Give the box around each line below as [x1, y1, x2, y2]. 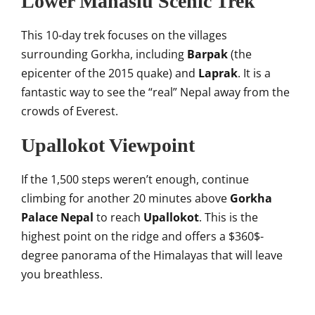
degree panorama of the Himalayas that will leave [21, 247, 283, 263]
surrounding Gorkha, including [21, 46, 187, 62]
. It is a [238, 65, 271, 81]
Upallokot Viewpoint [21, 134, 195, 156]
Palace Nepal [21, 210, 94, 225]
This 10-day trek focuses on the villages [21, 27, 227, 43]
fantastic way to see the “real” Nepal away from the [21, 84, 290, 100]
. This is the [199, 210, 258, 225]
